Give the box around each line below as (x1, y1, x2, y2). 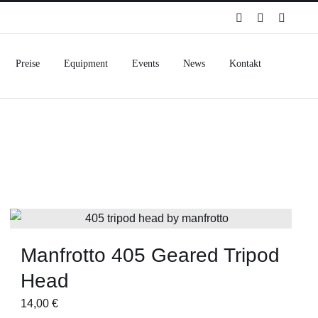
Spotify (242, 11, 275, 23)
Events (132, 58, 159, 69)
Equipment (64, 58, 108, 69)
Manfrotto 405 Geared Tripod (21, 244, 280, 266)
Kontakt (229, 58, 261, 69)
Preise (16, 58, 40, 69)
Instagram (263, 11, 307, 23)
